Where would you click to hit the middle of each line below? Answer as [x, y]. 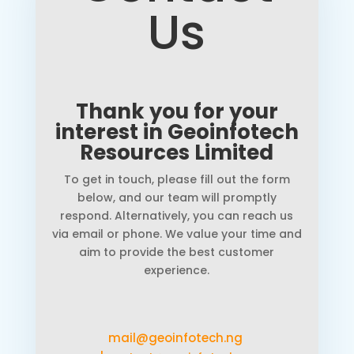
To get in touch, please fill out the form [177, 180]
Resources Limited [177, 153]
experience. [177, 271]
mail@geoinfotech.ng [177, 338]
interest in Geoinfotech [177, 132]
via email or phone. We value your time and [177, 234]
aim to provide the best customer [177, 252]
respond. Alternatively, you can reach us [177, 216]
